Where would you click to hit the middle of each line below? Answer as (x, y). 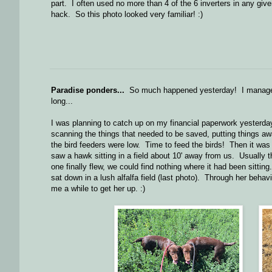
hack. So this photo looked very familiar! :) (127, 14)
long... (62, 101)
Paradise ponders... (88, 90)
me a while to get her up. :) (98, 189)
